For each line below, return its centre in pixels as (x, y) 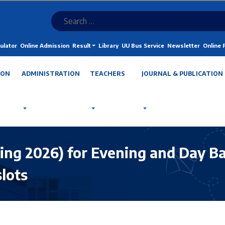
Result (81, 45)
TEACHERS (107, 74)
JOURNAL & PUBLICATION (182, 74)
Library (108, 45)
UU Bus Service (143, 45)
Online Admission (44, 45)
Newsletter (183, 45)
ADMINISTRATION (50, 74)
